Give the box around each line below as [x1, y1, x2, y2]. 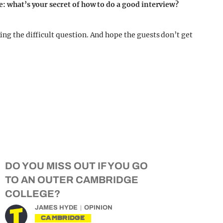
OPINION [84, 204, 112, 211]
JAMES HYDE [35, 204, 78, 211]
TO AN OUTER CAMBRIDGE [5, 174, 138, 185]
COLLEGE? [5, 188, 60, 199]
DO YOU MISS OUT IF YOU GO [5, 160, 148, 171]
